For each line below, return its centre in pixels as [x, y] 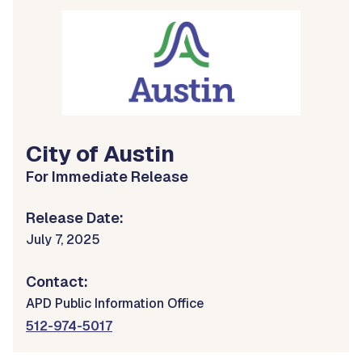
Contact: [57, 281]
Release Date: [75, 217]
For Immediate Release [107, 176]
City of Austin [100, 153]
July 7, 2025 [63, 239]
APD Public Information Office [115, 303]
